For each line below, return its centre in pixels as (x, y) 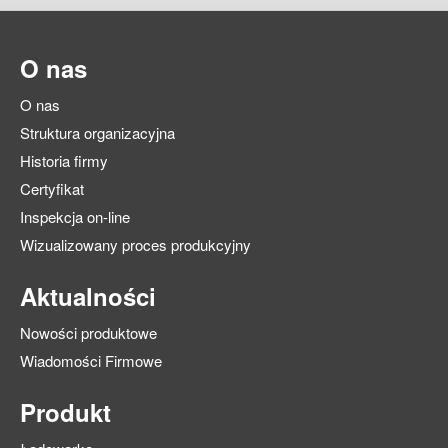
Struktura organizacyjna (97, 133)
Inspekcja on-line (75, 217)
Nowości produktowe (88, 333)
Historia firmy (64, 161)
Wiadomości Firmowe (91, 361)
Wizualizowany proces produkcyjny (135, 245)
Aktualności (88, 296)
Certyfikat (52, 189)
